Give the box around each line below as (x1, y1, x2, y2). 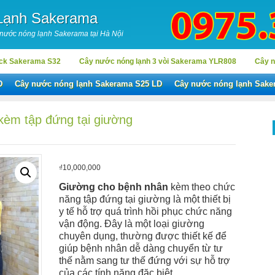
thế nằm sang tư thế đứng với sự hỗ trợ (59, 255, 230, 266)
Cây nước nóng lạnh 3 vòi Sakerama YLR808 (79, 57, 236, 66)
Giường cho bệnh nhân (59, 182, 168, 192)
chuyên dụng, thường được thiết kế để (59, 231, 227, 241)
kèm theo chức (168, 182, 235, 192)
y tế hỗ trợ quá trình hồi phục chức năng (59, 206, 232, 217)
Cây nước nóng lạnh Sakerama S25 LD (15, 79, 162, 88)
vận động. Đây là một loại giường (59, 219, 204, 229)
